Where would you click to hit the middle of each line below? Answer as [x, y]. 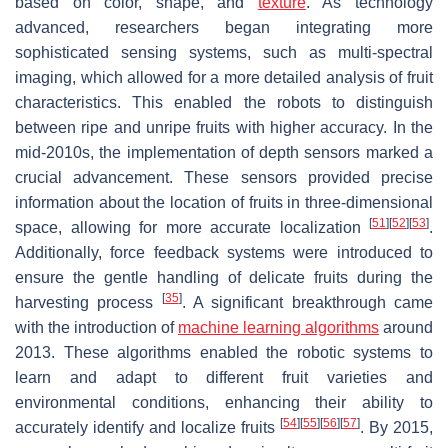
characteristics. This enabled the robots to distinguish [224, 102]
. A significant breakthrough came [307, 302]
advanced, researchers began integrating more [224, 27]
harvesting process [88, 302]
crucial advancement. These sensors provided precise [224, 177]
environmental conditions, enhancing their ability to [224, 402]
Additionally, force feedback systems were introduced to [224, 252]
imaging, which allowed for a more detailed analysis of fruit [224, 77]
